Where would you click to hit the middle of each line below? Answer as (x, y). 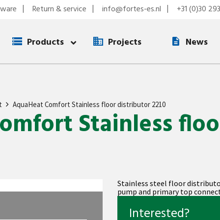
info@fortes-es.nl (132, 10)
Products (45, 42)
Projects (125, 42)
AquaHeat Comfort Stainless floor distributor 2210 (89, 104)
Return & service (59, 10)
